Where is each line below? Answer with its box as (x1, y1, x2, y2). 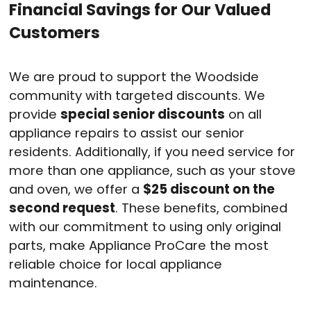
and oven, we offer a (9, 180, 143, 198)
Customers (9, 21, 100, 44)
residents (9, 142, 69, 160)
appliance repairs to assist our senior (9, 124, 244, 142)
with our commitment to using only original (9, 217, 281, 235)
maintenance (9, 274, 94, 292)
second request (9, 199, 115, 217)
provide (9, 105, 60, 123)
